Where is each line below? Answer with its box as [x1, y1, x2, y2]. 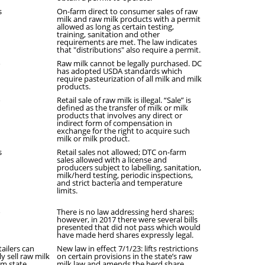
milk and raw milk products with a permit [57, 14, 201, 24]
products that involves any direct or [57, 110, 182, 121]
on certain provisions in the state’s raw [57, 251, 192, 261]
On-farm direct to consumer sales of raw [57, 6, 198, 17]
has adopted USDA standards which [57, 66, 182, 76]
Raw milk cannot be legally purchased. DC [57, 58, 202, 69]
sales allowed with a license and [57, 154, 167, 165]
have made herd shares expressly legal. [57, 230, 193, 240]
